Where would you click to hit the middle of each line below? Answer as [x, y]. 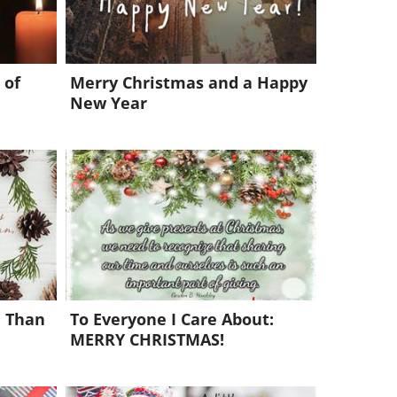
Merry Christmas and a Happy [188, 82]
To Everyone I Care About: [171, 319]
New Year [108, 103]
